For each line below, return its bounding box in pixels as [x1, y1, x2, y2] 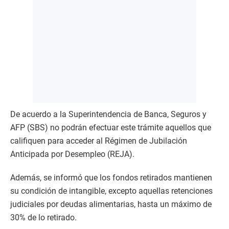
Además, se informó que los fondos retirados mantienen [10, 173, 212, 182]
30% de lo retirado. [10, 213, 77, 222]
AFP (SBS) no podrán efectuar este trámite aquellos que [10, 123, 211, 132]
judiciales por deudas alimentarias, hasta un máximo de [10, 199, 212, 209]
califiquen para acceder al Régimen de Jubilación [10, 136, 187, 146]
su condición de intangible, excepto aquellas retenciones [10, 186, 213, 196]
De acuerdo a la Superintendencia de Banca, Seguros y [10, 109, 207, 119]
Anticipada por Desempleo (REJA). [10, 149, 134, 159]
